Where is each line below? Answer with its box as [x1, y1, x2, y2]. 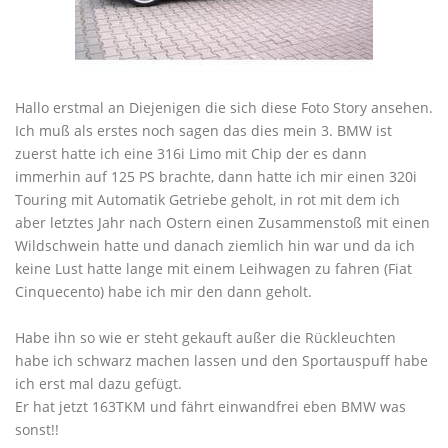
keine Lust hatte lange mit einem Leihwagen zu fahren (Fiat [15, 259, 412, 278]
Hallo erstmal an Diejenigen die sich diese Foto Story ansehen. [15, 98, 433, 117]
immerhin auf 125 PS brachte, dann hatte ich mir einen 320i [15, 167, 417, 186]
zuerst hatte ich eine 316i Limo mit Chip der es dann [15, 144, 367, 163]
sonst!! [15, 420, 59, 439]
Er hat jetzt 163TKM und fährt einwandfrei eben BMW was [15, 397, 406, 416]
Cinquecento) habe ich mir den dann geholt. [15, 282, 312, 301]
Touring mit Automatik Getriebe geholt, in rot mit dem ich [15, 190, 400, 209]
